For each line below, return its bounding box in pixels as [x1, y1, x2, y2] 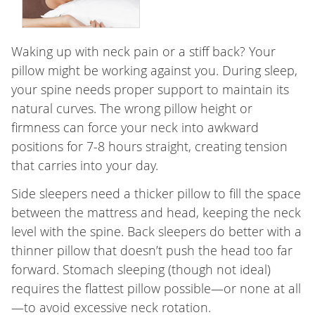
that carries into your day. [11, 157, 158, 174]
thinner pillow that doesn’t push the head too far [11, 242, 292, 259]
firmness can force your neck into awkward [11, 119, 259, 136]
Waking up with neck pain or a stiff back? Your [11, 43, 276, 60]
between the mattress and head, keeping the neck [11, 204, 301, 221]
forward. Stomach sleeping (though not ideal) [11, 261, 271, 278]
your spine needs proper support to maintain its [11, 81, 289, 98]
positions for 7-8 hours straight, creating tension [11, 138, 288, 155]
